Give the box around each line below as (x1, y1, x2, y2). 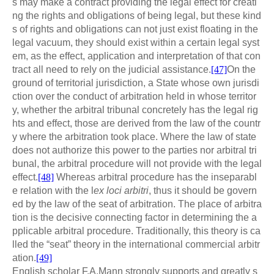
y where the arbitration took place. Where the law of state (12, 131, 256, 142)
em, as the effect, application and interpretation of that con (12, 50, 261, 61)
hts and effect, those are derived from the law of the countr (12, 117, 261, 128)
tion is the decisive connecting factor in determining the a (12, 212, 257, 223)
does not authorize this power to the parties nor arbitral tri (12, 144, 257, 155)
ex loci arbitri (94, 185, 149, 196)
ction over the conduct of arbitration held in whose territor (12, 91, 256, 102)
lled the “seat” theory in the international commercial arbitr (12, 239, 260, 250)
